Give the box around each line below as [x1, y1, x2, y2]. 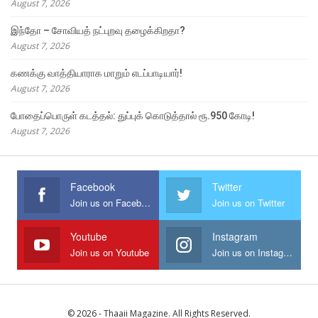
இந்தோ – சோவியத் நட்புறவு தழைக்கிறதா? [11, 24, 185, 36]
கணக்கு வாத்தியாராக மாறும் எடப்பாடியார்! [11, 67, 182, 79]
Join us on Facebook [141, 195, 150, 209]
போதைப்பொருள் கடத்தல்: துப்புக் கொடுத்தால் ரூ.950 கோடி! [11, 109, 255, 121]
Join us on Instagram [283, 245, 292, 259]
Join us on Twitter [212, 195, 285, 209]
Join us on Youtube [70, 245, 149, 259]
